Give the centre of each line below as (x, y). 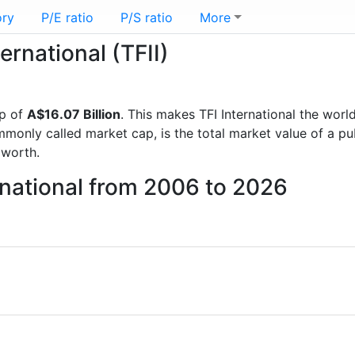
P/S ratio (147, 17)
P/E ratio (67, 17)
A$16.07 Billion (74, 114)
